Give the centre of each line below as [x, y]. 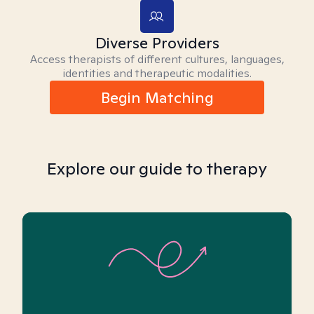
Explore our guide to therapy [157, 169]
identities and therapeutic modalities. [157, 73]
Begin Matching [157, 97]
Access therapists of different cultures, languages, [157, 59]
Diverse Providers [157, 43]
